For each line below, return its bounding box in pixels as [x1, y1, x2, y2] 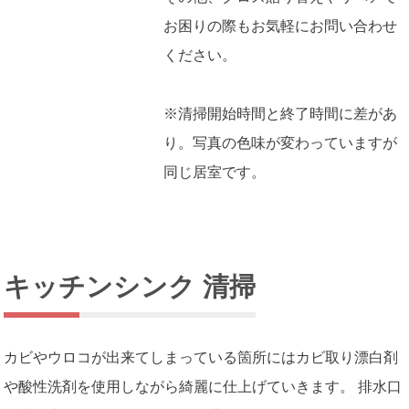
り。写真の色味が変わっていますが [163, 133, 398, 151]
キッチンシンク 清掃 [4, 271, 257, 301]
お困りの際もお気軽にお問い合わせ [163, 16, 398, 34]
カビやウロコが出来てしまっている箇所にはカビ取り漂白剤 [4, 349, 399, 366]
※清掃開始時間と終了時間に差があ [163, 104, 398, 121]
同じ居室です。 [163, 163, 267, 180]
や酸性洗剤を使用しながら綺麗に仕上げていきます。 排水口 [4, 378, 403, 395]
